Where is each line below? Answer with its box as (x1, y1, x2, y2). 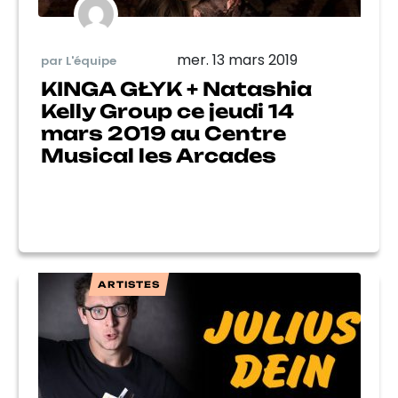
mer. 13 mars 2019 (176, 50, 298, 70)
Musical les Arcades (41, 144, 276, 167)
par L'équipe (41, 52, 116, 69)
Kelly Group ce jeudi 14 (41, 99, 294, 123)
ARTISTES (97, 279, 160, 290)
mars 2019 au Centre (41, 122, 286, 145)
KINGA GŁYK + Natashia (41, 77, 312, 100)
